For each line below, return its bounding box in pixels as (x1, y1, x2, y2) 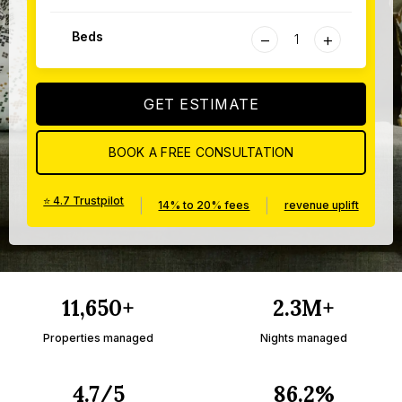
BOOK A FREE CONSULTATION (108, 144, 294, 161)
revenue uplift (284, 198, 359, 213)
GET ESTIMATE (144, 95, 258, 114)
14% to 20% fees (158, 198, 250, 213)
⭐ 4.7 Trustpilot (43, 194, 125, 208)
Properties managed (43, 331, 153, 345)
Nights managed (260, 331, 347, 345)
